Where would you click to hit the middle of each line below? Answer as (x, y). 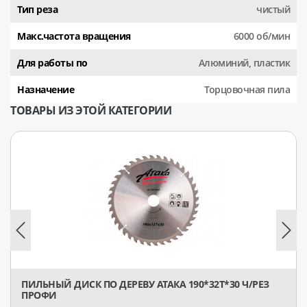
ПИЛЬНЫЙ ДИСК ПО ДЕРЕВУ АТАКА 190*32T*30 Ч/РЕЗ (145, 284)
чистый (273, 9)
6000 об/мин (261, 36)
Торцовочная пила (247, 89)
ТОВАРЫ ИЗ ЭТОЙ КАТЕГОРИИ (91, 110)
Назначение (46, 89)
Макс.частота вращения (74, 36)
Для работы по (52, 62)
